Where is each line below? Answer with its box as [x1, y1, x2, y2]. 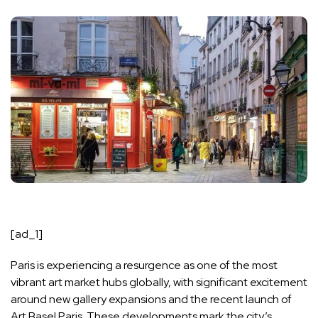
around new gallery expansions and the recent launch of [11, 292, 292, 307]
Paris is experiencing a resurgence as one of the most [11, 258, 278, 273]
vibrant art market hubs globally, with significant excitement [11, 275, 307, 290]
